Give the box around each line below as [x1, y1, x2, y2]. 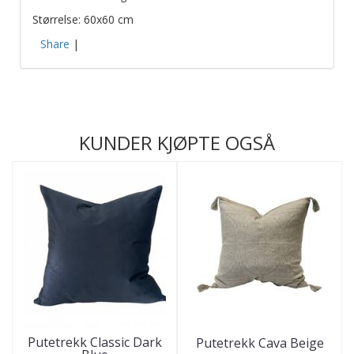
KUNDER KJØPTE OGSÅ [79, 129, 275, 156]
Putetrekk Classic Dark [27, 333, 162, 351]
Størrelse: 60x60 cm [32, 11, 137, 27]
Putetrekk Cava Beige [195, 333, 324, 352]
